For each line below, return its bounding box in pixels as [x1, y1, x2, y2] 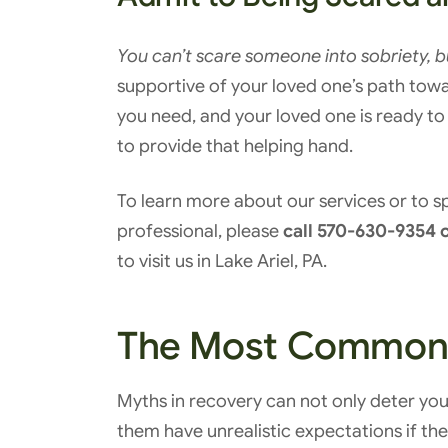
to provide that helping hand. [117, 134, 353, 157]
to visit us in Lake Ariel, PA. [117, 249, 327, 272]
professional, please [117, 219, 283, 242]
